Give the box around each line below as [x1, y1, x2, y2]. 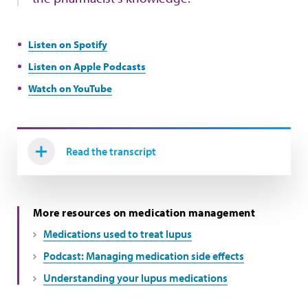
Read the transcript [66, 144, 156, 159]
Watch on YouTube [28, 82, 112, 96]
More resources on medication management [33, 206, 256, 220]
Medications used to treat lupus [43, 227, 192, 241]
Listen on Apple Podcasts [28, 60, 146, 74]
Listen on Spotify [28, 38, 107, 52]
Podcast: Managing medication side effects [43, 249, 244, 263]
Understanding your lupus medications [43, 271, 228, 285]
